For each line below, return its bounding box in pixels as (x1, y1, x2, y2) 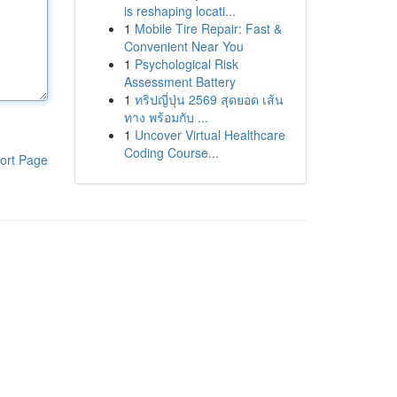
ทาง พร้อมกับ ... (123, 108, 208, 126)
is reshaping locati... (123, 2, 236, 19)
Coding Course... (123, 144, 219, 161)
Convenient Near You (123, 37, 244, 55)
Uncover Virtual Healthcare (134, 126, 285, 144)
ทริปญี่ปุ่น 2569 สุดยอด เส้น (134, 90, 284, 108)
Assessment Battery (123, 73, 236, 90)
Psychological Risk (134, 55, 238, 73)
